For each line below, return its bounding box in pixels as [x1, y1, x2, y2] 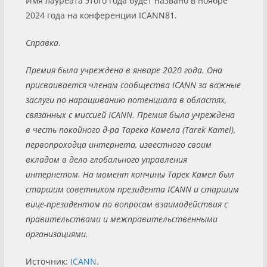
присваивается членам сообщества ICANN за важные [25, 79, 241, 91]
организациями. [25, 228, 88, 240]
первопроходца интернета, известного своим [25, 138, 212, 150]
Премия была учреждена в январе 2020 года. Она [25, 64, 222, 76]
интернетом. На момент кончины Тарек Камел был [25, 168, 234, 180]
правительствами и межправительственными [25, 213, 218, 225]
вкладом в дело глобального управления [25, 153, 187, 165]
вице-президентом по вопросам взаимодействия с [25, 198, 228, 210]
